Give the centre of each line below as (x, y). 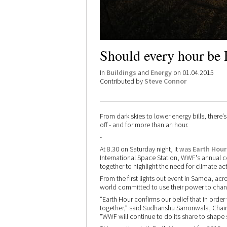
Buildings (121, 72)
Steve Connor (165, 81)
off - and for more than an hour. (144, 125)
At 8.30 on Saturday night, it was (146, 149)
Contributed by (122, 81)
